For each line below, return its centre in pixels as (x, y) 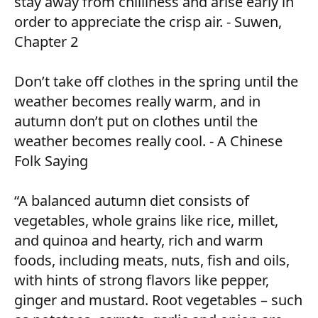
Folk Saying (51, 160)
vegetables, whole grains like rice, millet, (146, 220)
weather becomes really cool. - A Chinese (148, 141)
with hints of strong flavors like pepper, (142, 280)
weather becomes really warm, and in (137, 101)
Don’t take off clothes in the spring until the (156, 81)
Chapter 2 (46, 41)
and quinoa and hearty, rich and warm (139, 240)
